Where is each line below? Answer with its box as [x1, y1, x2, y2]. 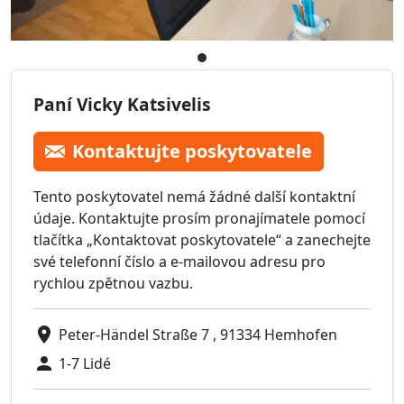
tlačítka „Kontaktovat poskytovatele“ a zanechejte [33, 230, 371, 251]
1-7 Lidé [59, 353, 111, 374]
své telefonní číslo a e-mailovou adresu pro [33, 252, 326, 272]
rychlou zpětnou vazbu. [33, 273, 193, 294]
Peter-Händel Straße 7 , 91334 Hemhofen [59, 325, 337, 345]
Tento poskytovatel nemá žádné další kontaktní [33, 187, 355, 207]
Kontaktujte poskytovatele [72, 139, 312, 164]
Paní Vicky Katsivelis [33, 92, 211, 117]
